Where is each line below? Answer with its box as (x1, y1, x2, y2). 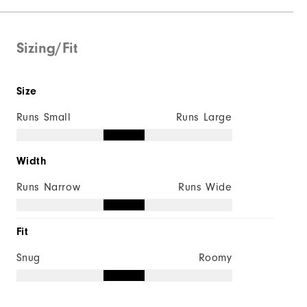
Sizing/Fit (16, 38, 77, 57)
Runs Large (175, 110, 232, 123)
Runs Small (16, 110, 71, 123)
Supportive (238, 7, 292, 20)
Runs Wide (178, 180, 232, 193)
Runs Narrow (16, 180, 81, 193)
